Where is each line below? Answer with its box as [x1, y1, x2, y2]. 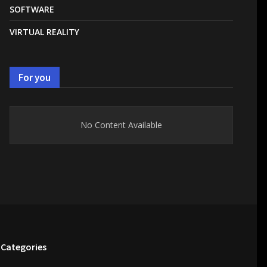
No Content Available [80, 119, 162, 131]
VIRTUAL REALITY [10, 26, 79, 38]
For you [18, 70, 51, 84]
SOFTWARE [10, 3, 54, 15]
